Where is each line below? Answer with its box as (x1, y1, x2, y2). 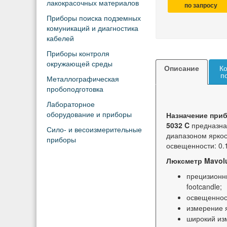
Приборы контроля (47, 50, 109, 58)
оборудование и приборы (47, 110, 132, 119)
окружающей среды (47, 60, 112, 68)
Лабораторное (47, 100, 95, 108)
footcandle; (186, 181, 224, 192)
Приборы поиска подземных (47, 14, 141, 22)
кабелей (47, 34, 74, 43)
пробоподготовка (47, 85, 103, 93)
